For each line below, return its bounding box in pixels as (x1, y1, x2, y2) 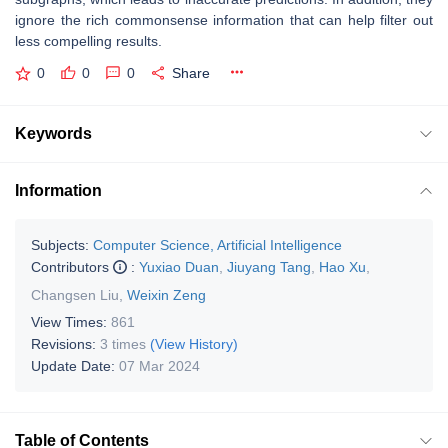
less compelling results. (15, 33, 162, 49)
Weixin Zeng (127, 286, 206, 303)
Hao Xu (319, 258, 366, 275)
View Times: (31, 313, 111, 330)
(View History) (150, 335, 238, 352)
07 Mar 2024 (119, 357, 200, 374)
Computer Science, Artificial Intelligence (93, 236, 342, 253)
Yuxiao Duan (139, 258, 219, 275)
